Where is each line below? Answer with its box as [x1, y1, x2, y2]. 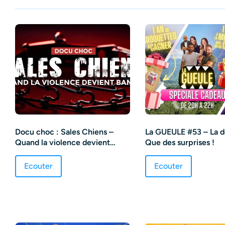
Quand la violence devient [15, 137, 110, 147]
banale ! [15, 148, 43, 158]
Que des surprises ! [145, 137, 215, 147]
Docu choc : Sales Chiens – [15, 127, 114, 137]
